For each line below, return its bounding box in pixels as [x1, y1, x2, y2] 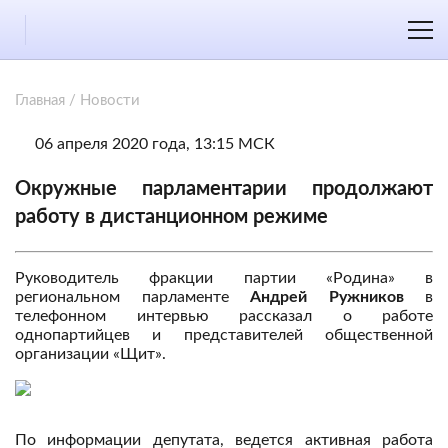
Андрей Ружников [250, 289, 404, 305]
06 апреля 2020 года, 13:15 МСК [35, 136, 275, 152]
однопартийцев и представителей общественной [15, 327, 433, 343]
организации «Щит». [15, 346, 166, 362]
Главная [15, 93, 65, 108]
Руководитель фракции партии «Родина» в [15, 270, 433, 286]
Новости [80, 93, 140, 108]
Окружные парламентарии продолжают [15, 179, 433, 199]
